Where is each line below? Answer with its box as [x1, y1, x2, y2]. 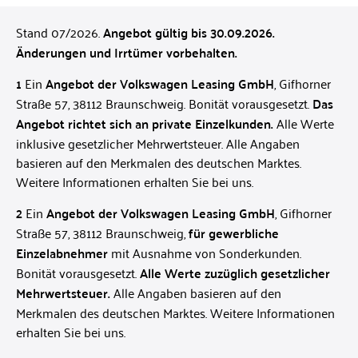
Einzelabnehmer [16, 241, 108, 265]
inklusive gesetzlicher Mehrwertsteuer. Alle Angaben [16, 132, 300, 155]
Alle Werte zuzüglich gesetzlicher [140, 261, 330, 284]
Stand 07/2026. [16, 20, 103, 43]
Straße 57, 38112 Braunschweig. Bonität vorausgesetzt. [16, 92, 312, 115]
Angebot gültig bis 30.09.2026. [103, 20, 275, 44]
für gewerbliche [189, 221, 279, 245]
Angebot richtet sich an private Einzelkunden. [16, 112, 273, 136]
